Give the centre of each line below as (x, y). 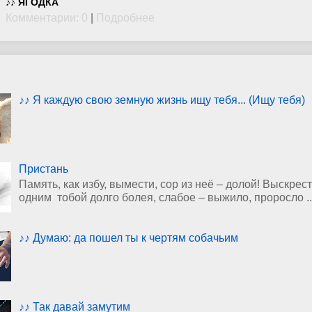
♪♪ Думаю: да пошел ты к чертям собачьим (129, 238)
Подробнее (125, 18)
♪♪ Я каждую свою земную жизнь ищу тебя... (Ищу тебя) (162, 100)
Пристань (44, 169)
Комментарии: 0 (47, 18)
